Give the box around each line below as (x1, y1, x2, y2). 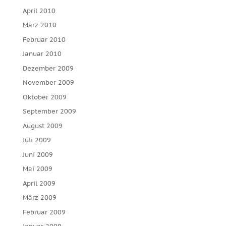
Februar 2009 (22, 207, 66, 216)
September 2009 (22, 107, 76, 116)
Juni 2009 (22, 150, 53, 159)
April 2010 (22, 6, 55, 15)
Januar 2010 (22, 49, 62, 58)
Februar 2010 (22, 35, 66, 44)
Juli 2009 (22, 136, 51, 144)
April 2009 (22, 179, 55, 188)
